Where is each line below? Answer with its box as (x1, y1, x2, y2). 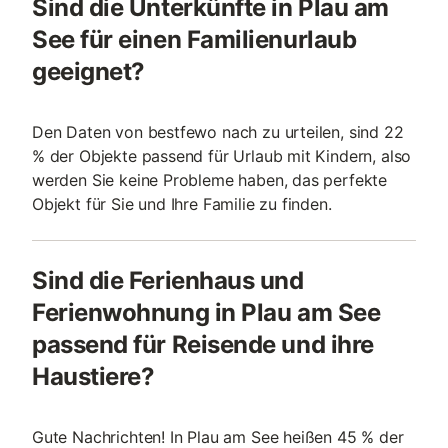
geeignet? (32, 57, 145, 86)
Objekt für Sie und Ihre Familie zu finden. (32, 194, 332, 214)
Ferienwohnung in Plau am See (32, 298, 381, 327)
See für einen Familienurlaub (32, 25, 357, 54)
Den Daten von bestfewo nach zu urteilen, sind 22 (32, 122, 404, 142)
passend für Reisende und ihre (32, 330, 374, 359)
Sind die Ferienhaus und (32, 266, 304, 295)
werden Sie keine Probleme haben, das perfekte (32, 170, 388, 190)
